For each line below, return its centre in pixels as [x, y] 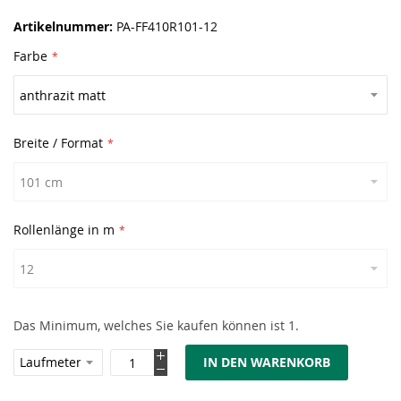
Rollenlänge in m [64, 230]
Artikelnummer [61, 26]
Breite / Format [58, 143]
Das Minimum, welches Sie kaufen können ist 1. [156, 325]
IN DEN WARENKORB [267, 362]
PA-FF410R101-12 [167, 26]
